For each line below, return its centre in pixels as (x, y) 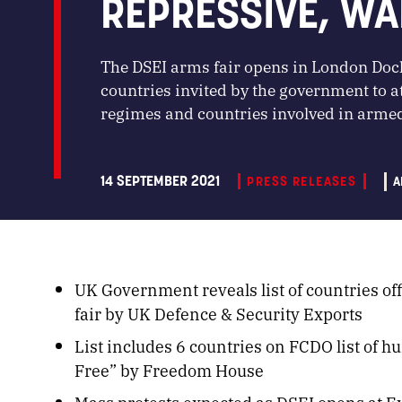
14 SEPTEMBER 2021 (160, 181)
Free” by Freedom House (170, 370)
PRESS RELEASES (302, 182)
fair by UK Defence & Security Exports (219, 314)
